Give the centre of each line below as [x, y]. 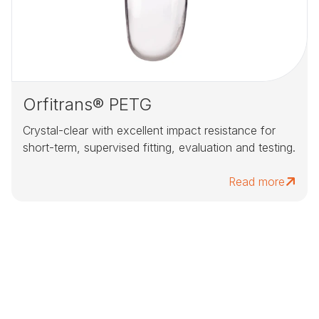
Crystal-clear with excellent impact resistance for [149, 131]
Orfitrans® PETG [87, 105]
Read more [257, 182]
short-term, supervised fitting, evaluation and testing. [159, 148]
